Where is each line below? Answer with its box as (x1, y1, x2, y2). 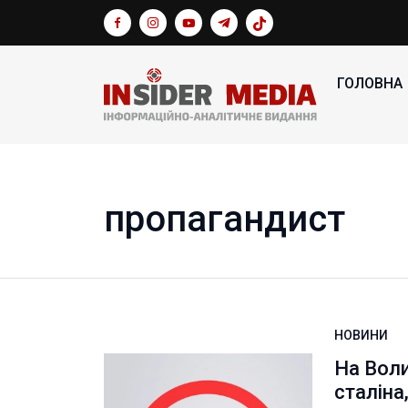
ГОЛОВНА (337, 75, 403, 92)
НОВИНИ (334, 328, 389, 342)
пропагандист (104, 198, 345, 240)
